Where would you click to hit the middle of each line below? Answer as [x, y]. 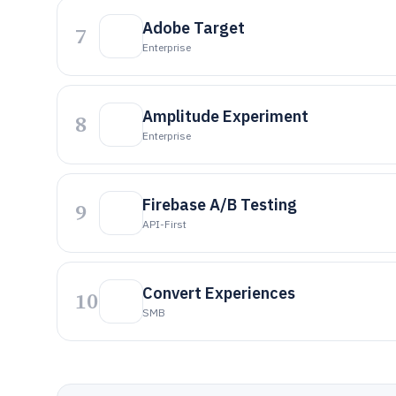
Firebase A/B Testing [220, 205]
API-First [164, 224]
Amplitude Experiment [225, 116]
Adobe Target [194, 28]
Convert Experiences [219, 293]
